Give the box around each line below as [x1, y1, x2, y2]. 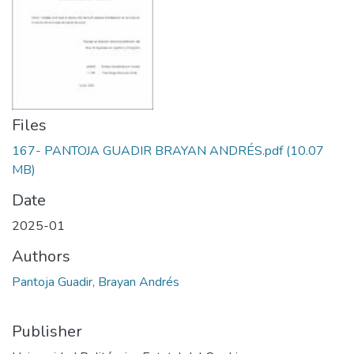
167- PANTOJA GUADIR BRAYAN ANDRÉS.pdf [12, 142, 283, 160]
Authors [12, 246, 70, 267]
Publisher [12, 321, 82, 342]
